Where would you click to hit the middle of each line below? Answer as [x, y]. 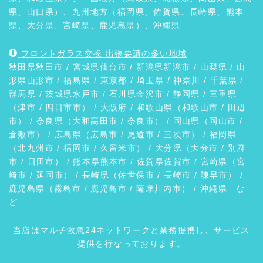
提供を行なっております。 [131, 243]
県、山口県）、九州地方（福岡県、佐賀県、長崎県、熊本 [127, 11]
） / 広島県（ [63, 134]
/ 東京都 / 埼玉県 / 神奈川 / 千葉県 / [167, 80]
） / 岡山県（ [182, 121]
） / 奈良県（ [45, 121]
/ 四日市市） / [68, 107]
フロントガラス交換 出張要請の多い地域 [102, 53]
